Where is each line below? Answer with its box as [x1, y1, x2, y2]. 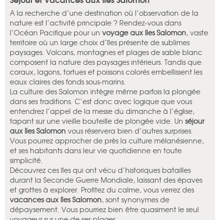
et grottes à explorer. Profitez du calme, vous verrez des [10, 185, 194, 195]
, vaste [186, 27, 208, 38]
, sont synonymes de [102, 194, 169, 205]
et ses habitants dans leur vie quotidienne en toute [10, 145, 182, 156]
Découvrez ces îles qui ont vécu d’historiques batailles [10, 165, 191, 175]
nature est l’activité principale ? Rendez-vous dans [10, 18, 181, 28]
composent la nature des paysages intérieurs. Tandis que [10, 57, 201, 67]
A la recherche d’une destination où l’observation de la [10, 8, 198, 18]
